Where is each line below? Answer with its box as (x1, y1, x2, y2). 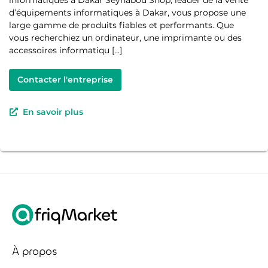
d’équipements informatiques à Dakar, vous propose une (9, 7, 246, 19)
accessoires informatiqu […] (9, 45, 122, 56)
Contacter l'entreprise (17, 74, 113, 86)
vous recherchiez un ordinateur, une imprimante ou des (9, 32, 242, 44)
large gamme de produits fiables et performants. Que (9, 20, 234, 31)
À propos (12, 244, 57, 259)
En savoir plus (23, 106, 84, 118)
